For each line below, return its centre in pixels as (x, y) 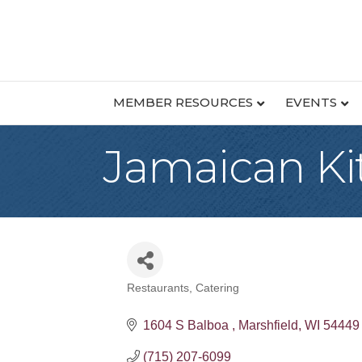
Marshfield (268, 325)
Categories (177, 301)
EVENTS (311, 102)
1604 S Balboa (187, 325)
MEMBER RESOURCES (183, 102)
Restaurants (158, 288)
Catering (217, 288)
